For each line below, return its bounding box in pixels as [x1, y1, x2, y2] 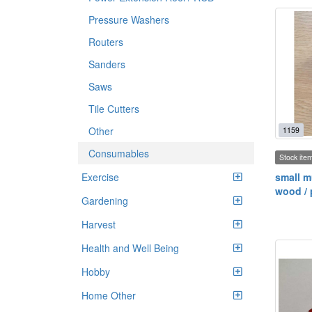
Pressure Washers [88, 13, 169, 26]
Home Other [81, 288, 136, 302]
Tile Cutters [88, 102, 139, 116]
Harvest [81, 217, 116, 231]
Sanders [88, 57, 125, 71]
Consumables [88, 146, 149, 160]
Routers [88, 35, 123, 49]
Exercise [81, 170, 119, 184]
